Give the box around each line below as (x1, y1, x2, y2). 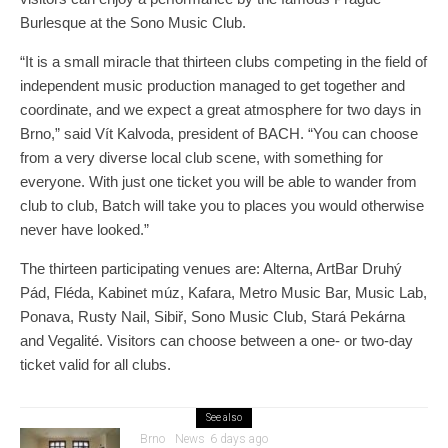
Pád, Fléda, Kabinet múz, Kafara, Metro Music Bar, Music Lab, (20, 283, 427, 301)
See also (206, 411, 242, 423)
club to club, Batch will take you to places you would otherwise (20, 196, 424, 214)
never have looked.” (20, 220, 153, 238)
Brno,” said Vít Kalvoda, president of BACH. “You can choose (20, 124, 418, 142)
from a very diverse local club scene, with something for (20, 148, 383, 166)
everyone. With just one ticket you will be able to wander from (20, 172, 417, 190)
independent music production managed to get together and (20, 76, 405, 94)
